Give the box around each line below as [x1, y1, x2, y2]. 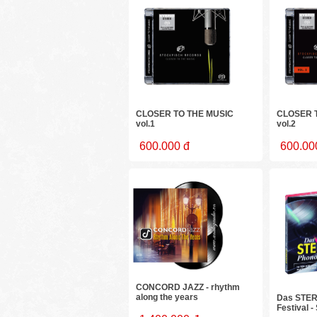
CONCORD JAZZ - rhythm [136, 282, 241, 293]
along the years [136, 292, 199, 303]
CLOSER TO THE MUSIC [136, 109, 234, 120]
